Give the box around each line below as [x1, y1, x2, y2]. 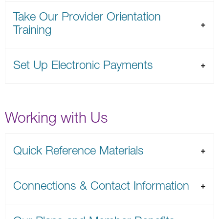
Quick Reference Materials [13, 143, 144, 157]
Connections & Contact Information [13, 178, 189, 192]
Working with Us [5, 108, 108, 126]
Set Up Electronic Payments [13, 57, 153, 71]
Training [13, 22, 51, 36]
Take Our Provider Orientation [13, 9, 161, 23]
